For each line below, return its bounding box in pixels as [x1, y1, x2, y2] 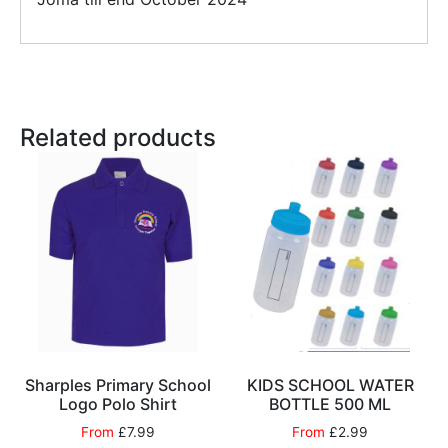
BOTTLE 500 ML [269, 394, 392, 415]
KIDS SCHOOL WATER [246, 375, 414, 396]
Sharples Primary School [24, 375, 211, 396]
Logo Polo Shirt [58, 394, 177, 415]
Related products [20, 123, 216, 153]
